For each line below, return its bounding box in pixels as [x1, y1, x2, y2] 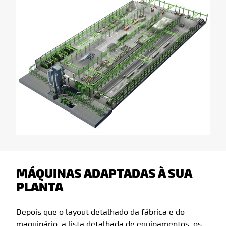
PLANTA [16, 180, 63, 195]
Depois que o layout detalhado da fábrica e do [16, 207, 185, 217]
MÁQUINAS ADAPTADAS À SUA [16, 166, 192, 182]
